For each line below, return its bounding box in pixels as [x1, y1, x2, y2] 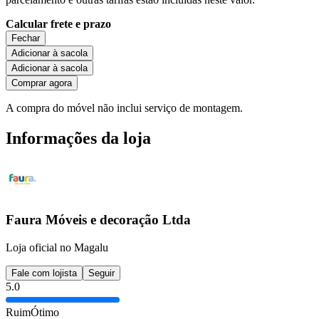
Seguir [88, 267, 115, 278]
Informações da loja [6, 128, 151, 147]
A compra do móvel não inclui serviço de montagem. [6, 101, 243, 114]
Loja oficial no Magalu [6, 241, 108, 253]
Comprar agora [11, 77, 72, 88]
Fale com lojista [11, 267, 77, 278]
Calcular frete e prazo [6, 17, 111, 30]
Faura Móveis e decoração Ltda [6, 212, 191, 228]
